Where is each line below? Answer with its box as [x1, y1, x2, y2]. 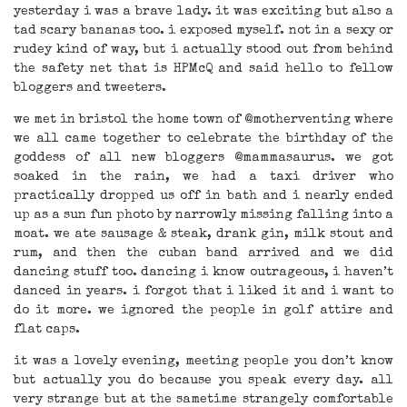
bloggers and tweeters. [14, 81, 166, 94]
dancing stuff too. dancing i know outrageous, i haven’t [14, 265, 393, 279]
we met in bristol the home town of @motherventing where [14, 113, 393, 126]
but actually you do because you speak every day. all [14, 373, 393, 387]
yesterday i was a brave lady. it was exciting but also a [14, 5, 393, 18]
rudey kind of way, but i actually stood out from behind [14, 43, 393, 56]
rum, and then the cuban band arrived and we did [14, 246, 393, 260]
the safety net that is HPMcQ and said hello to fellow [14, 62, 393, 75]
